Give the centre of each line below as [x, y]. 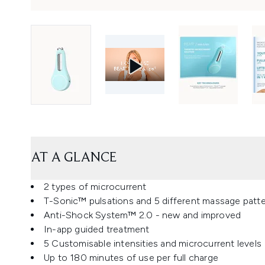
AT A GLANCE [74, 158]
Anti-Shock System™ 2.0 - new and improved [143, 215]
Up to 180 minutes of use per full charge [131, 258]
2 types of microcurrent [95, 187]
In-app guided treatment [97, 229]
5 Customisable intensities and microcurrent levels [153, 243]
